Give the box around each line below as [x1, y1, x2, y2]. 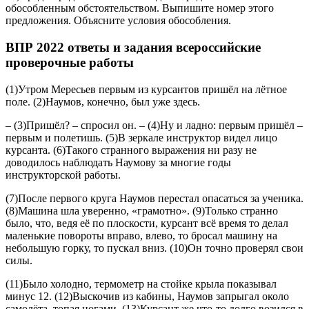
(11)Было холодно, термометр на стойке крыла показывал [6, 277, 277, 290]
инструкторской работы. [6, 168, 121, 181]
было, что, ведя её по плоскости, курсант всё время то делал [6, 217, 288, 229]
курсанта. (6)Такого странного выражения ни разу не [6, 143, 257, 156]
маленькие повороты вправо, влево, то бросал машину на [6, 229, 277, 241]
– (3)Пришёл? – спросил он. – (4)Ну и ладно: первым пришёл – [6, 119, 303, 131]
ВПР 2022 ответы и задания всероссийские [6, 40, 261, 55]
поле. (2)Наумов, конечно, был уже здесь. [6, 95, 200, 108]
